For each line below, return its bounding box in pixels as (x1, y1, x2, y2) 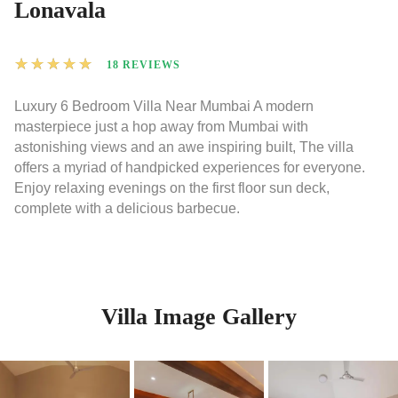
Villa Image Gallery (101, 304, 297, 330)
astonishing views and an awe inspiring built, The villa (14, 139, 354, 155)
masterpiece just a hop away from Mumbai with (14, 119, 308, 135)
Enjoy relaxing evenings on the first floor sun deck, (14, 180, 330, 196)
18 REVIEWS (107, 58, 180, 71)
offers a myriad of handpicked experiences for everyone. (14, 160, 365, 176)
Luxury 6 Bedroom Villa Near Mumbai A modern (14, 99, 314, 115)
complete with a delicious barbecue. (14, 201, 240, 217)
